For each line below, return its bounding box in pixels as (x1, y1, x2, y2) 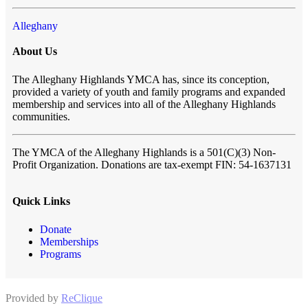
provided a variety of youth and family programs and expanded (12, 85, 285, 98)
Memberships (40, 235, 98, 247)
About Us (12, 45, 57, 57)
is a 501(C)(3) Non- (190, 146, 276, 158)
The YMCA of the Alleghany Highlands (12, 146, 190, 158)
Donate (40, 223, 71, 235)
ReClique (61, 291, 102, 304)
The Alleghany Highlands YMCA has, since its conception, (12, 73, 269, 85)
